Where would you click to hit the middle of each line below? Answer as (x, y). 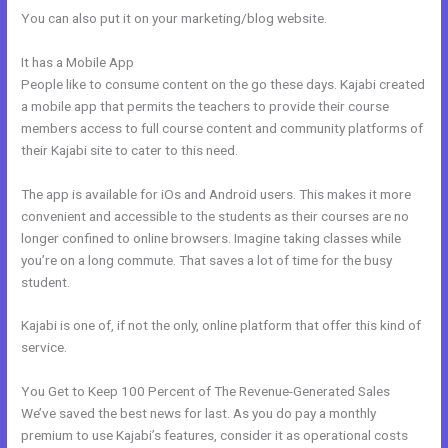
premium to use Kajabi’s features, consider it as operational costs (215, 435)
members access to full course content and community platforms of (222, 127)
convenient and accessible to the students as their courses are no (215, 215)
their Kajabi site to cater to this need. (130, 149)
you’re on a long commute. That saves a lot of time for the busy (207, 259)
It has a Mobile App (79, 61)
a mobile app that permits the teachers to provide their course (205, 105)
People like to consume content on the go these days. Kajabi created (223, 83)
